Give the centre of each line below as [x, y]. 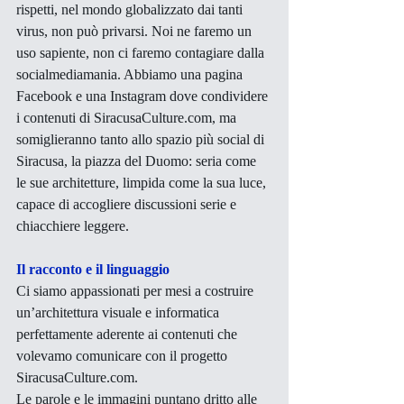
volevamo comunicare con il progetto [124, 355]
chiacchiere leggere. [74, 225]
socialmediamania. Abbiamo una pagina [131, 74]
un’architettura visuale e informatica [119, 312]
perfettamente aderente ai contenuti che [129, 334]
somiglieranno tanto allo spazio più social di [142, 139]
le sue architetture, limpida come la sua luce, [143, 182]
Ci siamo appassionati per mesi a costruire [137, 290]
